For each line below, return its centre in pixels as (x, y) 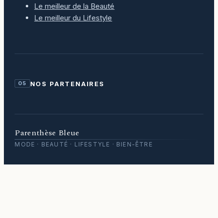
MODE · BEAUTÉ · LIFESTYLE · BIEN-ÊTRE (84, 144)
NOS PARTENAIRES (67, 83)
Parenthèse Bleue (47, 133)
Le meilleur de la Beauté (74, 6)
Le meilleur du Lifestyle (73, 18)
